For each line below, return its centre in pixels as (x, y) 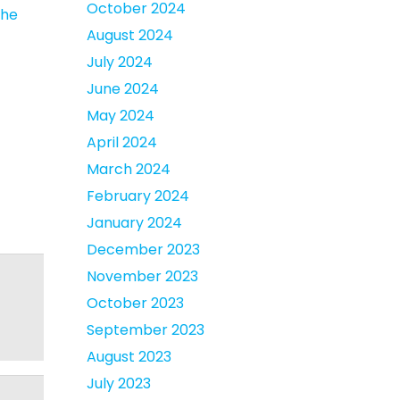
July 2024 (120, 62)
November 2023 (142, 276)
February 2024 (138, 196)
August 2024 (130, 35)
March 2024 (129, 169)
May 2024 (121, 116)
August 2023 (129, 357)
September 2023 (146, 330)
